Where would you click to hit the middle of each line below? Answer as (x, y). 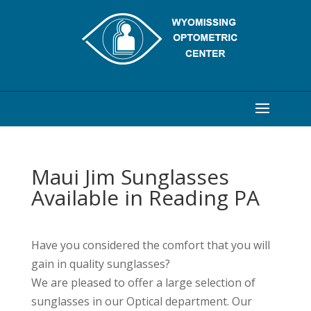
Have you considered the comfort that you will (150, 245)
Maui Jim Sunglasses (130, 177)
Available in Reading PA (145, 197)
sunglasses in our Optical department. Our (141, 301)
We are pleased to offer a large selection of (143, 283)
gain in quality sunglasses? (100, 264)
